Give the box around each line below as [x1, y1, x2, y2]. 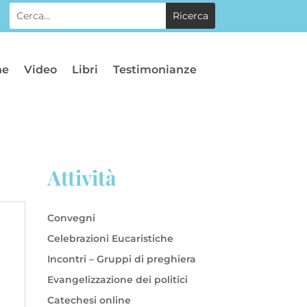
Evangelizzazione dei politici [47, 273, 188, 286]
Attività [47, 163, 116, 191]
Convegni [47, 211, 95, 224]
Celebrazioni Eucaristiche [47, 232, 173, 245]
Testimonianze [113, 62, 197, 76]
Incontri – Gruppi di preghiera [47, 252, 196, 265]
